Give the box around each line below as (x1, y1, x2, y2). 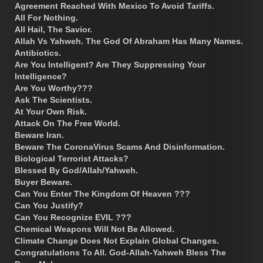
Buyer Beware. (15, 177, 72, 187)
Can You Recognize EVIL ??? (15, 212, 131, 222)
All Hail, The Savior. (15, 24, 92, 34)
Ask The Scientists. (15, 95, 92, 104)
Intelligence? (15, 71, 67, 81)
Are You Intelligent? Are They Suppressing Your (15, 59, 205, 69)
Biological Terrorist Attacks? (15, 153, 129, 163)
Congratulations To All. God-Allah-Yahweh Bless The (15, 247, 226, 257)
